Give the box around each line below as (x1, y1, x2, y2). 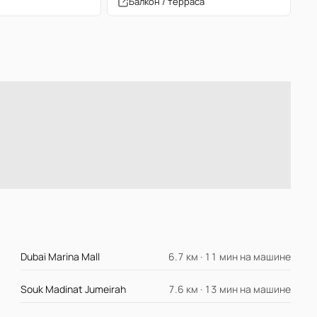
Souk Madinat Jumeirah (21, 282, 127, 296)
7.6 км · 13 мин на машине (168, 282, 291, 296)
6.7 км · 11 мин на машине (168, 250, 291, 264)
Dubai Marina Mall (21, 250, 100, 264)
